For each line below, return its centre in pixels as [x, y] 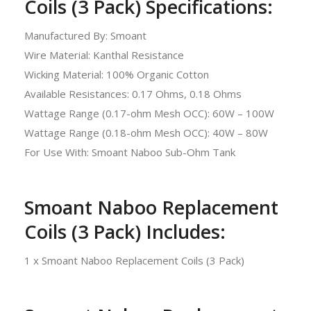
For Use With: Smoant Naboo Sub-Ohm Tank [130, 152]
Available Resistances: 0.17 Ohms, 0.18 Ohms [133, 93]
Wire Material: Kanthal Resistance [104, 54]
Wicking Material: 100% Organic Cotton [117, 74]
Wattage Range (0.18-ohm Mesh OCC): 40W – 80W [146, 132]
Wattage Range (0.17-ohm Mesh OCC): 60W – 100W [149, 113]
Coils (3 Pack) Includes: [125, 231]
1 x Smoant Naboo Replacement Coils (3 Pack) [134, 260]
